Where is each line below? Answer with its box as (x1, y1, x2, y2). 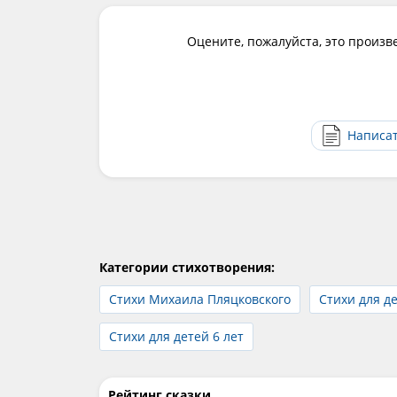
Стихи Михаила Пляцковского (109, 291, 291, 307)
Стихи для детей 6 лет (109, 328, 244, 345)
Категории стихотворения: (99, 259, 275, 276)
